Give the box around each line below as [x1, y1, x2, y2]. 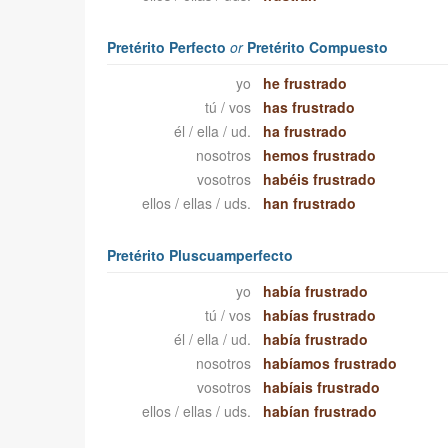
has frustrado [263, 97, 356, 118]
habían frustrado [263, 401, 378, 422]
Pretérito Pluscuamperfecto [106, 245, 293, 266]
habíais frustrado [263, 377, 381, 398]
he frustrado [263, 73, 348, 94]
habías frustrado [263, 305, 377, 326]
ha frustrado [263, 121, 348, 142]
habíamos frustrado [263, 353, 398, 374]
